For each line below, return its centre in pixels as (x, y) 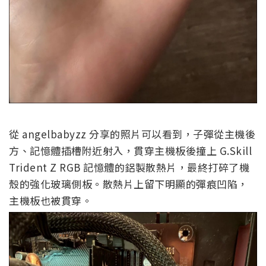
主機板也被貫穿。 (50, 201)
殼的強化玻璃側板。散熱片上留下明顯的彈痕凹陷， (129, 184)
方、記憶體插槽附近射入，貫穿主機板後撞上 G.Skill (130, 151)
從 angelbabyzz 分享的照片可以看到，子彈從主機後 (132, 134)
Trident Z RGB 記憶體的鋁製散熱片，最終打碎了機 (129, 167)
